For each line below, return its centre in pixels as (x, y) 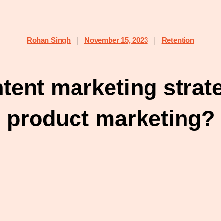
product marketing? (110, 119)
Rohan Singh (49, 40)
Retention (178, 40)
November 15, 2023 (116, 40)
